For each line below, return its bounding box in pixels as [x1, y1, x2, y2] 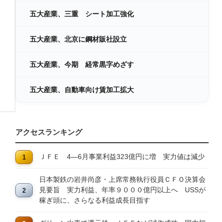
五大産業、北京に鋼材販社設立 [30, 35, 127, 43]
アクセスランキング [15, 128, 82, 136]
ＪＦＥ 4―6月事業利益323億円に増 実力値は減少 [39, 153, 205, 161]
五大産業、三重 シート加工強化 [30, 10, 134, 18]
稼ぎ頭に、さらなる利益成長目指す [39, 196, 150, 204]
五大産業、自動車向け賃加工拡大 [30, 86, 134, 94]
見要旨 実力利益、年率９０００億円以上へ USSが [39, 186, 206, 194]
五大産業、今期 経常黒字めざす [30, 60, 134, 68]
